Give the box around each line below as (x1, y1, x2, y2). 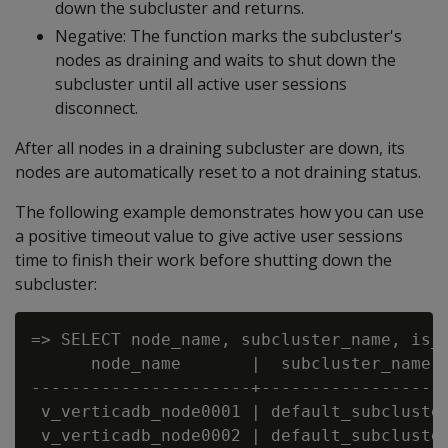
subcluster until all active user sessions (55, 72, 347, 95)
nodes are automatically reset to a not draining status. (15, 160, 421, 183)
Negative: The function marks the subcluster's (55, 24, 402, 47)
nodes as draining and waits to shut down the (55, 48, 396, 71)
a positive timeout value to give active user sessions (15, 224, 403, 247)
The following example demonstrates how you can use (15, 200, 424, 223)
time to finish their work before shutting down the (15, 248, 392, 271)
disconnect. (55, 96, 138, 119)
